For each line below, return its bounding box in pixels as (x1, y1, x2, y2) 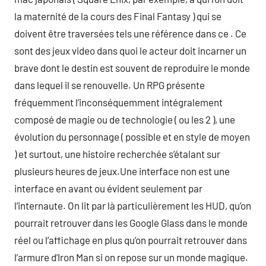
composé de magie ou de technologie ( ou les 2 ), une (14, 113, 235, 125)
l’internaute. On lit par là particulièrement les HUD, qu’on (14, 199, 251, 211)
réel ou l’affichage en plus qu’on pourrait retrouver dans (14, 234, 247, 246)
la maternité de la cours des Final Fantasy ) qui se (14, 10, 221, 22)
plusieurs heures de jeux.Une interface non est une (14, 165, 230, 177)
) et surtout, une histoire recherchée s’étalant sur (14, 148, 220, 160)
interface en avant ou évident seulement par (14, 182, 202, 194)
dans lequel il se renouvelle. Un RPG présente (14, 79, 205, 91)
